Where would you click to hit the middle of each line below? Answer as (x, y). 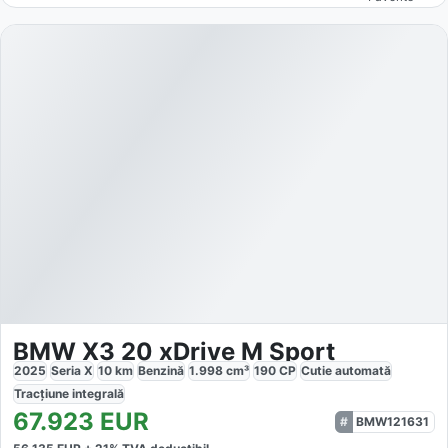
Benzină (161, 370)
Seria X (72, 370)
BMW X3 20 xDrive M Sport (174, 351)
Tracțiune (43, 393)
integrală (98, 393)
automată (363, 370)
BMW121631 (392, 421)
